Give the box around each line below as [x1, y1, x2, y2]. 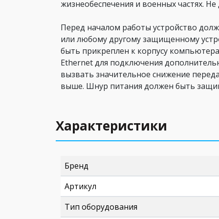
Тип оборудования [65, 201, 137, 212]
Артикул [65, 181, 96, 192]
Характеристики [56, 117, 167, 134]
